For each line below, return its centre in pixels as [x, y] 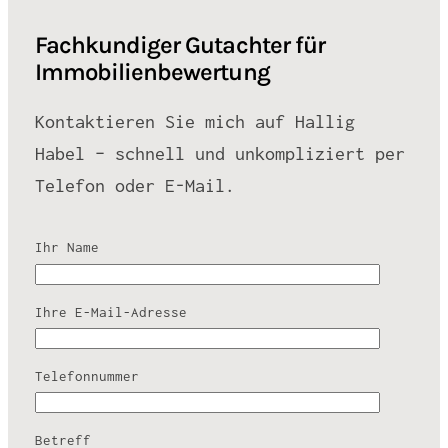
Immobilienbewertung [152, 71]
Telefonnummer [86, 376]
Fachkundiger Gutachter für [179, 44]
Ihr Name [66, 248]
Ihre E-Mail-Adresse [110, 312]
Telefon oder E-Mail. [134, 185]
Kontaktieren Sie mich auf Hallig [194, 121]
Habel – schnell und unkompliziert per [219, 153]
